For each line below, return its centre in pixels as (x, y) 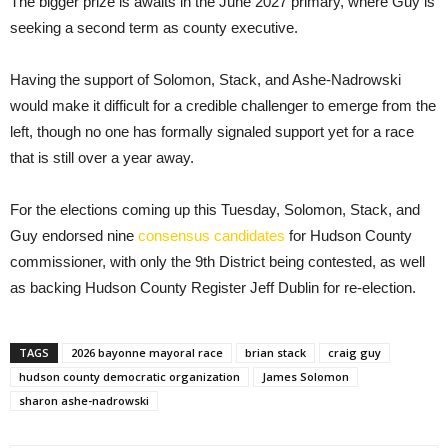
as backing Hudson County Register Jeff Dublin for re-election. (213, 287)
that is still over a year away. (102, 157)
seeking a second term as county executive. (154, 27)
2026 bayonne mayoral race (147, 352)
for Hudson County (348, 235)
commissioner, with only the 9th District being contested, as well (217, 261)
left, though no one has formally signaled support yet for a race (212, 131)
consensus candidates (211, 235)
